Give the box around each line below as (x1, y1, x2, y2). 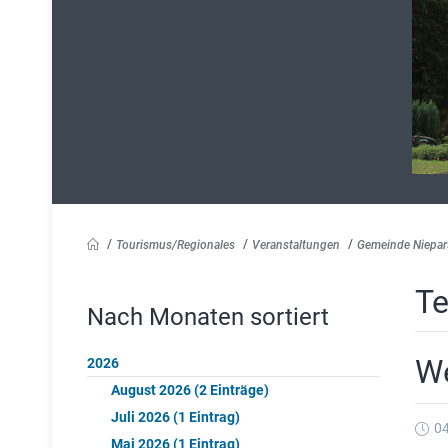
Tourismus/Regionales (116, 237, 235, 252)
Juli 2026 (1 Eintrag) (111, 409, 240, 426)
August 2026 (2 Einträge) (111, 382, 269, 399)
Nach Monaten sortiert (87, 302, 329, 331)
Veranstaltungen (252, 237, 340, 252)
